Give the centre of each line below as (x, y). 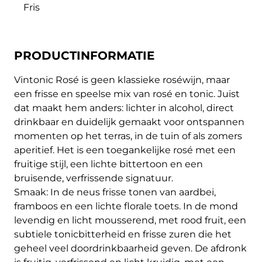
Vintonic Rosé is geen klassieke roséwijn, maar (122, 80)
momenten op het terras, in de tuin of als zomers (128, 136)
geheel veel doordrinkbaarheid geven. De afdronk (130, 248)
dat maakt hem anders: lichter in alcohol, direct (124, 108)
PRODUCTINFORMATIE (84, 56)
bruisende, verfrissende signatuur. (94, 178)
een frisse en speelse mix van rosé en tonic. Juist (127, 94)
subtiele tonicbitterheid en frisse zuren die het (123, 234)
